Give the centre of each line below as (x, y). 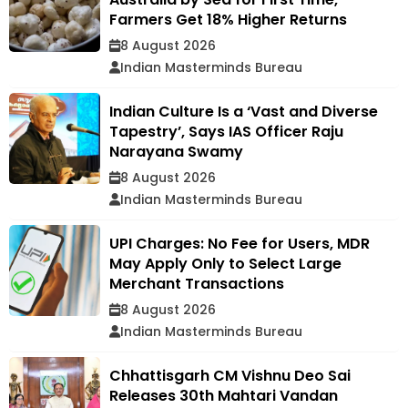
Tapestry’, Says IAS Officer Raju (226, 132)
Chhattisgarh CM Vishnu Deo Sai (230, 376)
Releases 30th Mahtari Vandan (224, 396)
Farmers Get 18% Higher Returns (228, 20)
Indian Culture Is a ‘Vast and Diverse (244, 112)
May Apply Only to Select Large (225, 264)
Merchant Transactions (197, 284)
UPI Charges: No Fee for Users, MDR (240, 244)
